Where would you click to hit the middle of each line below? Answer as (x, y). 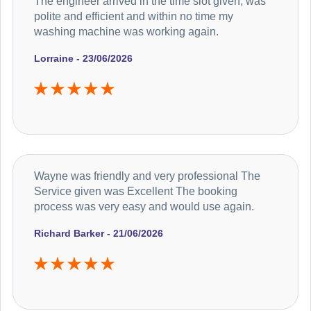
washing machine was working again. (126, 32)
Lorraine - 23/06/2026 (83, 59)
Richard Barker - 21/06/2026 (99, 234)
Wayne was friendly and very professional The (147, 176)
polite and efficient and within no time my (134, 17)
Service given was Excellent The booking (136, 192)
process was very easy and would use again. (144, 207)
